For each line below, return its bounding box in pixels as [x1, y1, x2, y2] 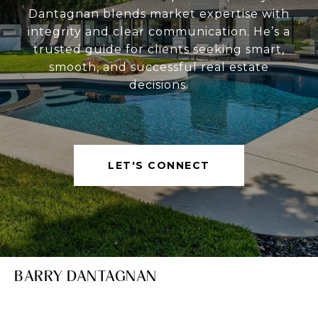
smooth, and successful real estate [49, 60, 269, 75]
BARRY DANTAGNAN [14, 267, 157, 285]
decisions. [129, 78, 189, 92]
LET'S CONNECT [108, 159, 210, 172]
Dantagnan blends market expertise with [28, 7, 290, 21]
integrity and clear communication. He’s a [28, 25, 290, 39]
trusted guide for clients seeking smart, [33, 43, 285, 57]
